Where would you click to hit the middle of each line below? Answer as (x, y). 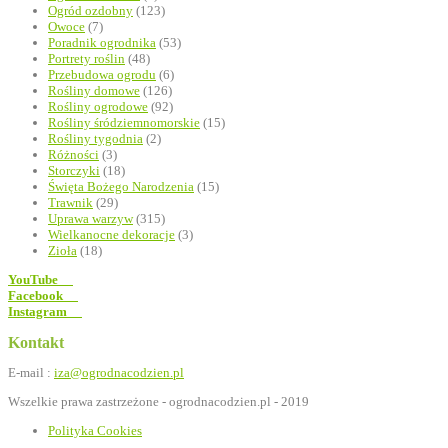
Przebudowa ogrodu (102, 75)
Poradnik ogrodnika (102, 43)
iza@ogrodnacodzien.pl (119, 372)
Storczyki (74, 171)
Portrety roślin (86, 59)
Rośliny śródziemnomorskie (124, 123)
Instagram (37, 312)
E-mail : (31, 372)
